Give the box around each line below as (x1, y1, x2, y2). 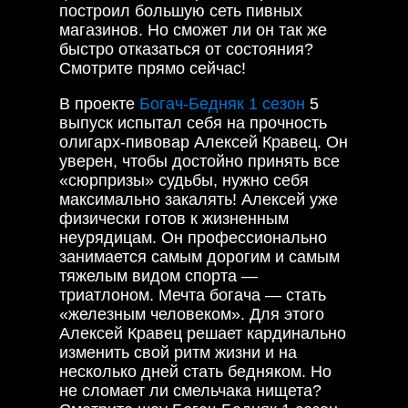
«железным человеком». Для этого (59, 304, 324, 323)
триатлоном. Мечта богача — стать (59, 285, 326, 304)
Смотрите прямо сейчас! (59, 58, 246, 77)
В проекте (59, 94, 139, 113)
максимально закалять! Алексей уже (59, 189, 338, 209)
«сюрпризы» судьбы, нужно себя (59, 170, 309, 189)
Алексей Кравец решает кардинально (59, 323, 346, 342)
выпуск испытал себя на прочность (59, 113, 327, 132)
